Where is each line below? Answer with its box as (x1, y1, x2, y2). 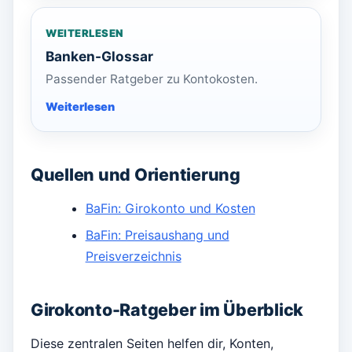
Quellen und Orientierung (31, 164, 240, 185)
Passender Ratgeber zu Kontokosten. (46, 71, 258, 87)
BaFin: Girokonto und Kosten (85, 200, 255, 217)
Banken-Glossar (46, 48, 153, 65)
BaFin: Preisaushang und (85, 227, 229, 244)
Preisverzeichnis (85, 248, 181, 265)
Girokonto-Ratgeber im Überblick (31, 299, 304, 321)
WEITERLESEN (46, 27, 123, 40)
